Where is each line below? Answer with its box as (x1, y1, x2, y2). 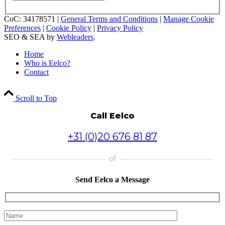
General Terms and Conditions (61, 14, 158, 23)
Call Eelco (90, 110, 135, 121)
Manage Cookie (163, 14, 214, 23)
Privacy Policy (97, 23, 143, 32)
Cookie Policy (46, 23, 91, 32)
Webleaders (57, 32, 93, 41)
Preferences (4, 23, 41, 32)
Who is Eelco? (24, 58, 70, 67)
